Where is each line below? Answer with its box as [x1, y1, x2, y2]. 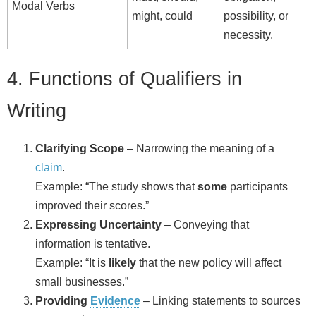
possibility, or [224, 10, 288, 23]
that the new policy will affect [136, 256, 281, 269]
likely [109, 256, 136, 269]
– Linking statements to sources [140, 294, 300, 307]
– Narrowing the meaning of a [124, 142, 274, 154]
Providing [35, 294, 90, 307]
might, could [132, 10, 193, 23]
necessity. [224, 29, 273, 42]
